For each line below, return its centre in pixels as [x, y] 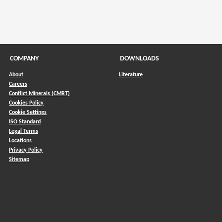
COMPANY [24, 58]
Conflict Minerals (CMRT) [39, 93]
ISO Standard [25, 122]
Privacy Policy [26, 150]
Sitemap [19, 159]
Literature [131, 75]
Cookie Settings [28, 112]
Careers [18, 84]
